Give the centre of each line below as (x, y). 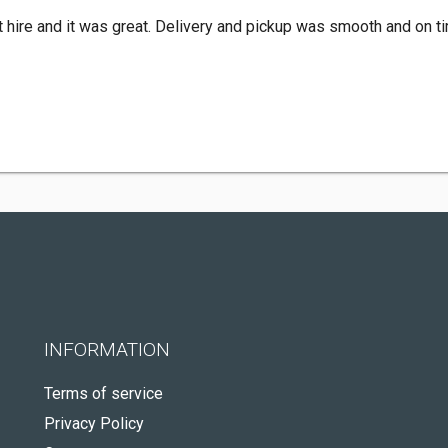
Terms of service (103, 393)
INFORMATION (107, 349)
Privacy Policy (94, 423)
